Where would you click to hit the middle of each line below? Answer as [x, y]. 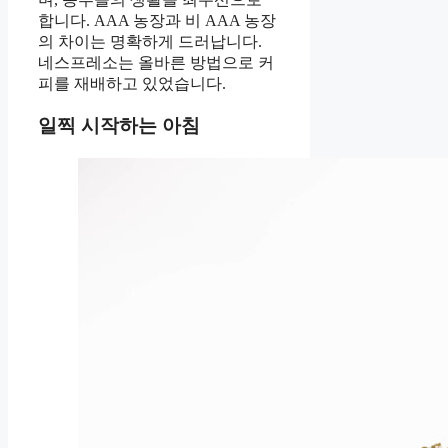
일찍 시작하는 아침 [119, 126]
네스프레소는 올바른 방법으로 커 [156, 62]
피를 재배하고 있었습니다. [132, 83]
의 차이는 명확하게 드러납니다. [150, 41]
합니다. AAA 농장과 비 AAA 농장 [157, 20]
